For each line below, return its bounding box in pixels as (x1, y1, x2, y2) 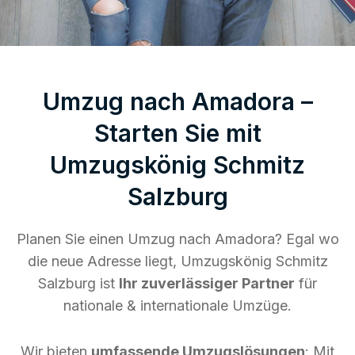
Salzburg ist (38, 274, 119, 292)
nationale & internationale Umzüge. (63, 296, 292, 314)
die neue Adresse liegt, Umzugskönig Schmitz (27, 252, 328, 269)
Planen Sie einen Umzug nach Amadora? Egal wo (16, 230, 339, 247)
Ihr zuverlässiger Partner (119, 274, 295, 292)
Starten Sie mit (94, 118, 261, 147)
